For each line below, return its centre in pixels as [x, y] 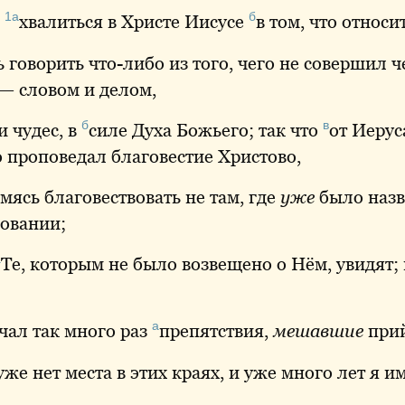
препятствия [212, 330]
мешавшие [318, 330]
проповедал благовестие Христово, [152, 156]
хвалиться [61, 22]
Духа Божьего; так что [225, 130]
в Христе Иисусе [176, 22]
